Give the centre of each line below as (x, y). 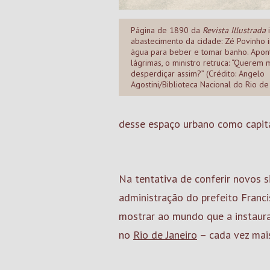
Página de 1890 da (167, 30)
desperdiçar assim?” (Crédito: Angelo (198, 74)
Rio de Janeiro (165, 235)
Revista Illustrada (234, 30)
